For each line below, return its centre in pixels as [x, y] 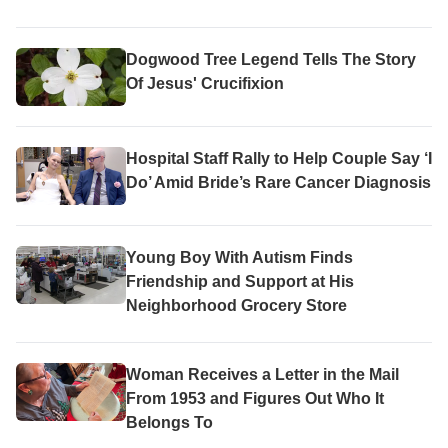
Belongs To [169, 423]
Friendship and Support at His [240, 282]
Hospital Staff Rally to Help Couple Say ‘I [279, 159]
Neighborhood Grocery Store [236, 306]
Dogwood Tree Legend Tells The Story [271, 60]
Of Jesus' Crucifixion [205, 84]
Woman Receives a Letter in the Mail [262, 375]
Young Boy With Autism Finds [239, 258]
